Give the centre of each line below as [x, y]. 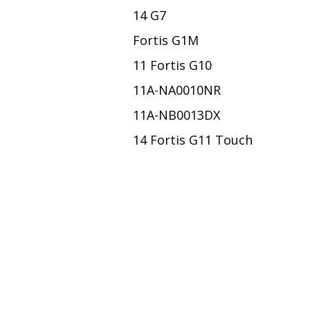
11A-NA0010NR [177, 90]
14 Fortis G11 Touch [193, 140]
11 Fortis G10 [172, 65]
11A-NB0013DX [176, 115]
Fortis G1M [166, 40]
